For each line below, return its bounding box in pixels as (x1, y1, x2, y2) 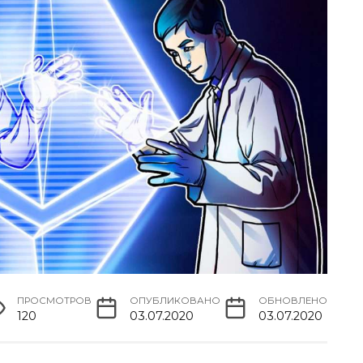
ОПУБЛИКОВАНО (130, 294, 221, 306)
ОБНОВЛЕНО (258, 294, 327, 306)
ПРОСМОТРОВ (17, 294, 92, 306)
